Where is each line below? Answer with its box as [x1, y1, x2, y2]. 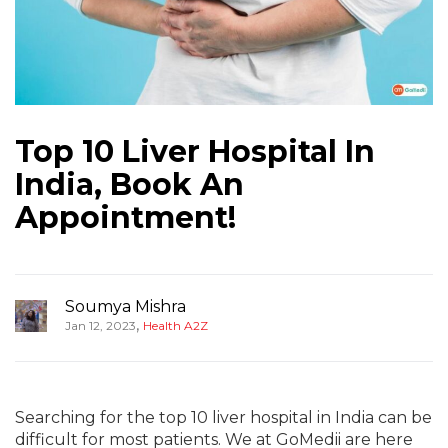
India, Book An [15, 166, 244, 204]
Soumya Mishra [65, 297, 186, 317]
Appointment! [15, 199, 236, 237]
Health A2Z [143, 318, 208, 334]
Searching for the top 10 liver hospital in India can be [15, 408, 432, 428]
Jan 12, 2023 [65, 318, 136, 334]
